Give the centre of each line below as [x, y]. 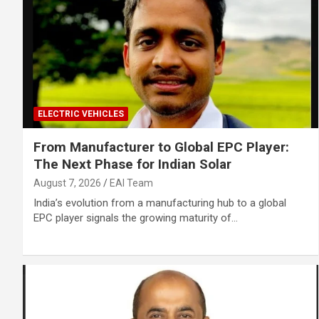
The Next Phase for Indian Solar [132, 164]
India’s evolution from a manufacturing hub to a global [160, 203]
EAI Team [131, 183]
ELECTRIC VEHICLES [81, 114]
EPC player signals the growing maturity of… [136, 218]
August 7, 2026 [67, 183]
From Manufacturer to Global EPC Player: [161, 147]
